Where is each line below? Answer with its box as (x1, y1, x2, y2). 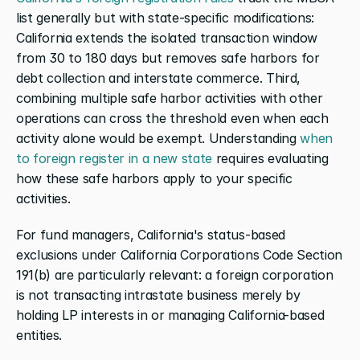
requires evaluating (212, 149, 329, 166)
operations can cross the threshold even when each (16, 109, 329, 126)
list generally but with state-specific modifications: (16, 9, 315, 26)
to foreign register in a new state (16, 149, 213, 166)
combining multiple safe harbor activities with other (16, 89, 323, 106)
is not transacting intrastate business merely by (16, 286, 301, 303)
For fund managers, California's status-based (16, 226, 285, 243)
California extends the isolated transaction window (16, 29, 317, 46)
